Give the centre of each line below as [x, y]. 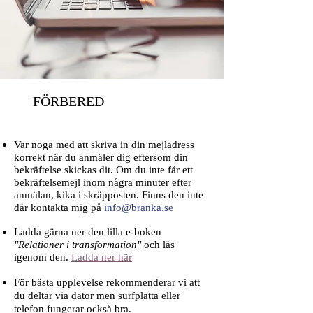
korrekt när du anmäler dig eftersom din [101, 157]
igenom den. [43, 257]
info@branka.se [139, 208]
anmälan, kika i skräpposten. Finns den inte [109, 195]
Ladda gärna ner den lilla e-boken [88, 232]
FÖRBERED [68, 101]
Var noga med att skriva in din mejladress [104, 145]
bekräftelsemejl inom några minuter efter [103, 182]
